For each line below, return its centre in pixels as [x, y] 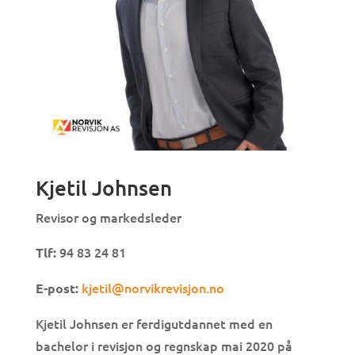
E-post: [57, 288]
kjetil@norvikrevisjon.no [153, 288]
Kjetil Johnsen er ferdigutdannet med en [154, 324]
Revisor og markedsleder [108, 218]
